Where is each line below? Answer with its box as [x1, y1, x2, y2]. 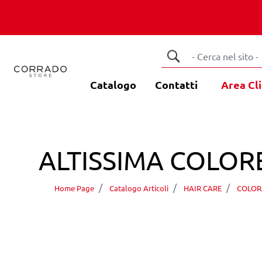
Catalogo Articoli [109, 183, 168, 194]
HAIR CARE [183, 183, 222, 194]
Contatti [154, 78, 198, 91]
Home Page [54, 183, 94, 194]
